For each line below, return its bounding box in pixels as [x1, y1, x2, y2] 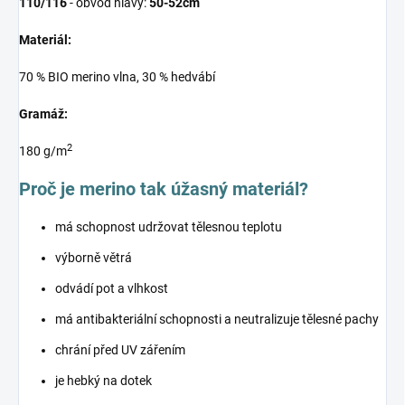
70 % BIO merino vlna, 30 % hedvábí [19, 69, 215, 84]
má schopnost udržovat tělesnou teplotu [55, 219, 282, 234]
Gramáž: [19, 106, 68, 121]
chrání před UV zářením [55, 342, 185, 357]
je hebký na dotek [55, 372, 152, 388]
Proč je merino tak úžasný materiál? [19, 177, 308, 200]
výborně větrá [55, 250, 132, 265]
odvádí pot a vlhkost [55, 280, 168, 296]
